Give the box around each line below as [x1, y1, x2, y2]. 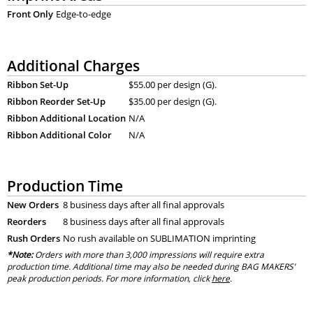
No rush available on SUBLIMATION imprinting [62, 232, 256, 245]
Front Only [6, 8, 53, 21]
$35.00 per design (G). [128, 94, 217, 108]
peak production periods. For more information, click [6, 272, 212, 285]
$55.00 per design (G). [128, 78, 217, 91]
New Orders [6, 198, 59, 212]
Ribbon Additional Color [6, 128, 112, 141]
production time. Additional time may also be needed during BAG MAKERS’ [6, 261, 295, 273]
